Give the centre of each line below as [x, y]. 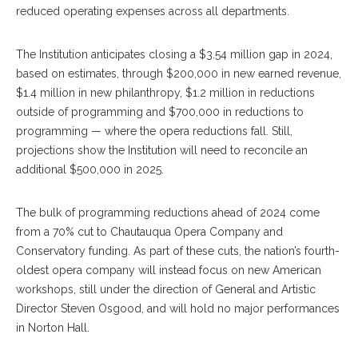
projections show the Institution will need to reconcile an [162, 151]
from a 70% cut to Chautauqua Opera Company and [149, 232]
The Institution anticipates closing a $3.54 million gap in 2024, [174, 55]
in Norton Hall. [54, 328]
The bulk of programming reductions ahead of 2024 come [168, 213]
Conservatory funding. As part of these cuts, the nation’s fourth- [178, 251]
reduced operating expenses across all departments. [153, 12]
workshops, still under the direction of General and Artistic [166, 290]
